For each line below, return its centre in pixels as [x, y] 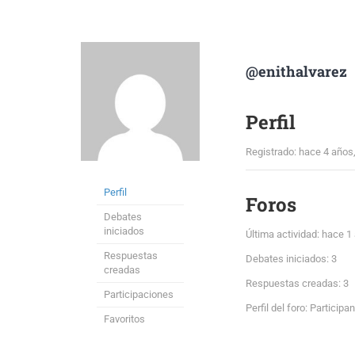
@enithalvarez [296, 71]
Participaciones [139, 294]
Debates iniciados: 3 [291, 259]
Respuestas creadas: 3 [297, 283]
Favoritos [124, 319]
